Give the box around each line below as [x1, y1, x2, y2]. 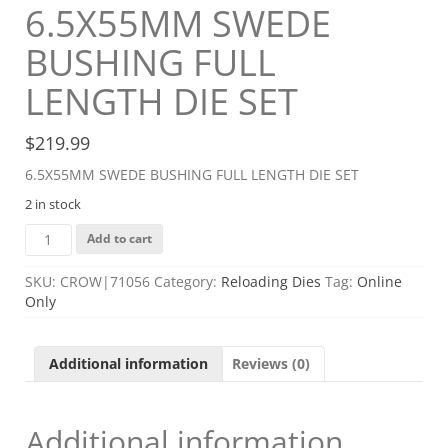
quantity [24, 362, 83, 382]
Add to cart [86, 229, 152, 247]
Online [357, 271, 402, 291]
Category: [154, 271, 221, 291]
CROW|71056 [60, 271, 150, 291]
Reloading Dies [221, 271, 321, 291]
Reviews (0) [232, 353, 310, 373]
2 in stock [25, 194, 81, 213]
